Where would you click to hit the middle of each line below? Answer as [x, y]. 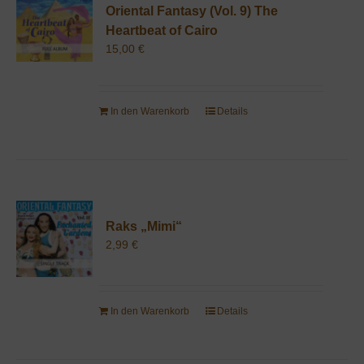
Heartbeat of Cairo [161, 30]
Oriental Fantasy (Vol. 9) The [191, 11]
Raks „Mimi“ [143, 226]
